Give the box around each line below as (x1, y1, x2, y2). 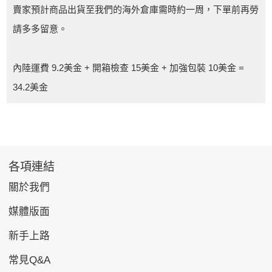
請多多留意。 (13, 23, 68, 34)
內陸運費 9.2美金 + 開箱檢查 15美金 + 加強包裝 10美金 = (13, 62, 245, 73)
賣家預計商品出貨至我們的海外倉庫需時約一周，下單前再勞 (13, 4, 259, 15)
